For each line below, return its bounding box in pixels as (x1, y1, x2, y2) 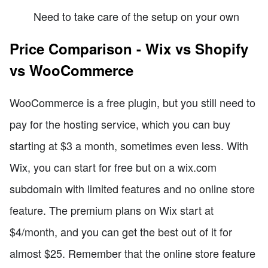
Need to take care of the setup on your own (33, 8, 239, 25)
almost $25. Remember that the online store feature (10, 245, 255, 261)
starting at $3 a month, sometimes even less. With (10, 138, 248, 154)
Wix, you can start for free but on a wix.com (10, 159, 217, 175)
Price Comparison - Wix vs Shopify (10, 38, 248, 59)
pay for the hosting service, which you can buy (10, 116, 230, 132)
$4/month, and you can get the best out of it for (10, 224, 232, 240)
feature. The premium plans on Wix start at (10, 202, 214, 218)
